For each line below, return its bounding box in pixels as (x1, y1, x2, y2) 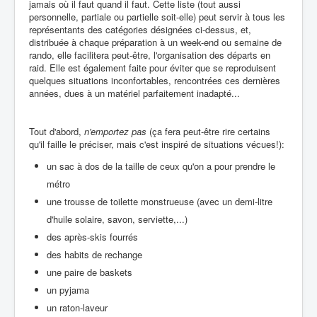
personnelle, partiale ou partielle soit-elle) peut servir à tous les (29, 9, 285, 23)
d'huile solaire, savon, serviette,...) (47, 212, 188, 226)
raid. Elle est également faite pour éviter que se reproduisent (29, 60, 276, 74)
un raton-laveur (47, 300, 108, 314)
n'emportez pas (84, 124, 146, 138)
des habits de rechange (47, 247, 142, 261)
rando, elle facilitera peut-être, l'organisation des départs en (29, 47, 270, 62)
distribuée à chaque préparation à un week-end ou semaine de (29, 35, 282, 49)
